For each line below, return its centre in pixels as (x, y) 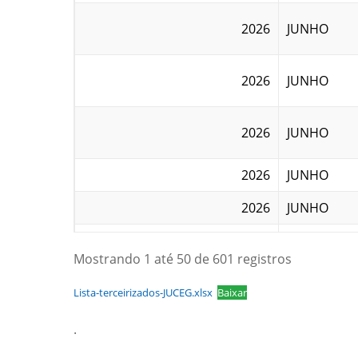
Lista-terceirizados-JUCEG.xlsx (145, 292)
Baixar (232, 292)
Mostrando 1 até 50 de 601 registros (183, 259)
